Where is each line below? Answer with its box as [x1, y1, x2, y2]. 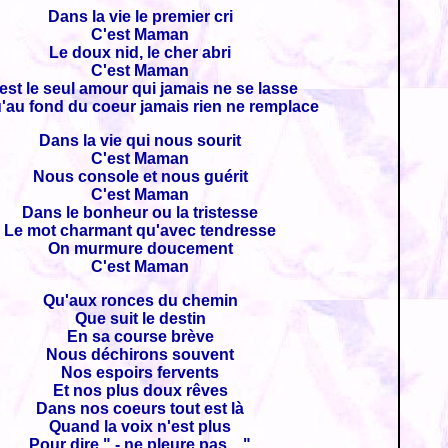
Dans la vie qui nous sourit [39, 132, 241, 149]
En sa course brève [66, 328, 214, 345]
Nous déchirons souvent [46, 346, 234, 363]
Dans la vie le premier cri [47, 8, 233, 25]
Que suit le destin [74, 310, 206, 327]
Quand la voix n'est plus [49, 418, 231, 435]
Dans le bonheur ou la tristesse [22, 204, 258, 221]
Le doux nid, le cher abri [49, 44, 231, 61]
